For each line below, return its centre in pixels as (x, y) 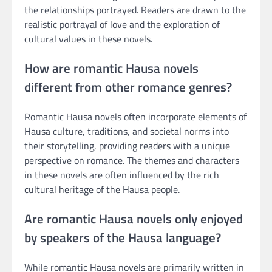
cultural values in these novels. (88, 39)
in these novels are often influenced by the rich (122, 175)
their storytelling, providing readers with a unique (127, 145)
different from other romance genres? (128, 87)
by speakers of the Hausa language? (123, 237)
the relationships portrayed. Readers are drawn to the (135, 10)
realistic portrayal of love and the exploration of (122, 25)
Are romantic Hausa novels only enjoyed (134, 218)
